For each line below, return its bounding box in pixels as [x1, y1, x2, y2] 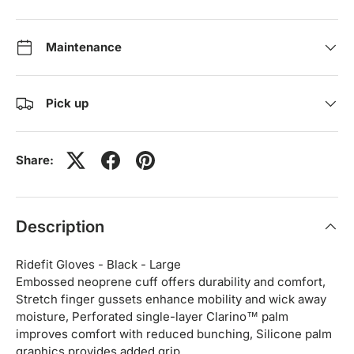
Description [16, 216, 104, 236]
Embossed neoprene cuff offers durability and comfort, [16, 273, 326, 289]
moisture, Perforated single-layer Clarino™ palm [16, 308, 288, 324]
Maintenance [46, 39, 122, 55]
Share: [16, 152, 54, 168]
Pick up [46, 95, 88, 111]
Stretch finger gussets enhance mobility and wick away [16, 291, 326, 307]
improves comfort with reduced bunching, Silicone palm [16, 326, 332, 341]
